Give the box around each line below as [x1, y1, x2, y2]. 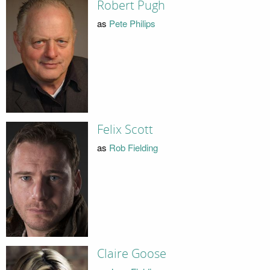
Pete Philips [108, 16, 155, 30]
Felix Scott [96, 122, 153, 137]
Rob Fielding [108, 140, 158, 154]
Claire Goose [96, 246, 166, 262]
